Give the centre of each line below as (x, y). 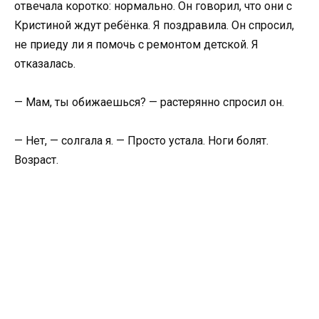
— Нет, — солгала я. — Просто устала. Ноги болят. (141, 141)
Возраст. (36, 160)
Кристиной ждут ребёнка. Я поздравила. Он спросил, (154, 25)
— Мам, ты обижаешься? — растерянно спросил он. (149, 103)
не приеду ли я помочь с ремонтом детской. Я (136, 44)
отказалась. (45, 63)
